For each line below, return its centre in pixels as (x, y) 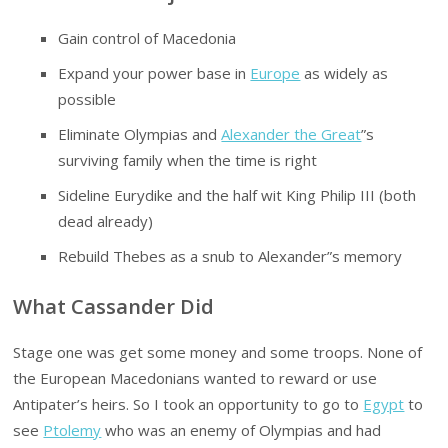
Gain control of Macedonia (147, 38)
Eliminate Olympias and (140, 134)
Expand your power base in (154, 73)
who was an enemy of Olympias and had (241, 430)
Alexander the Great (291, 134)
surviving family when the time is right (188, 160)
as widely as (344, 73)
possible (87, 99)
